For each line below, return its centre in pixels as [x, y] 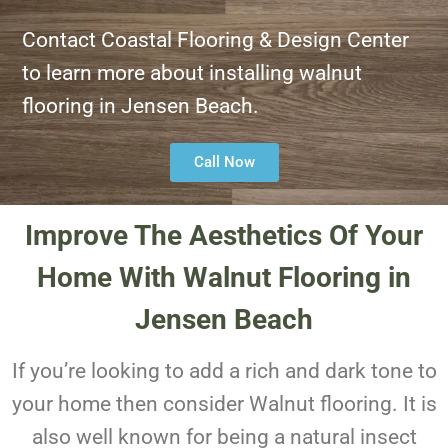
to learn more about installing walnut [192, 73]
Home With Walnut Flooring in [224, 277]
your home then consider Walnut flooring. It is [224, 403]
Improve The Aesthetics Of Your [224, 235]
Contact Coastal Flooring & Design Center [216, 40]
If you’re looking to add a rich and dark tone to [224, 370]
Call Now [224, 162]
